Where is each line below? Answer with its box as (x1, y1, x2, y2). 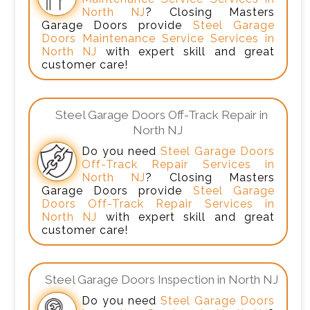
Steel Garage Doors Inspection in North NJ (45, 273, 279, 287)
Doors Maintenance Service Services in (41, 32, 275, 46)
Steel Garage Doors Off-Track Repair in (55, 107, 268, 122)
